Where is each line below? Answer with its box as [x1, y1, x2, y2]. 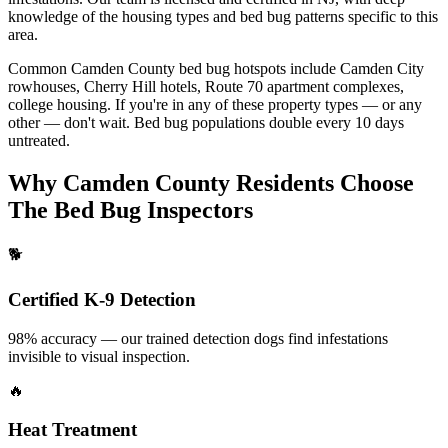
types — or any [325, 95, 422, 113]
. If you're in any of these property [107, 95, 321, 113]
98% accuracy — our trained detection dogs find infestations [8, 329, 388, 347]
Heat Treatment [8, 418, 137, 440]
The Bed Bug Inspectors [8, 196, 253, 223]
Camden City [340, 59, 424, 77]
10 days [355, 113, 404, 131]
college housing [8, 95, 107, 113]
